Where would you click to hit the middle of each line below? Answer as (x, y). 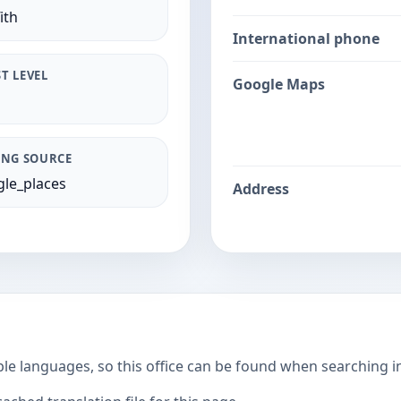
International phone (306, 38)
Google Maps (279, 84)
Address (261, 189)
